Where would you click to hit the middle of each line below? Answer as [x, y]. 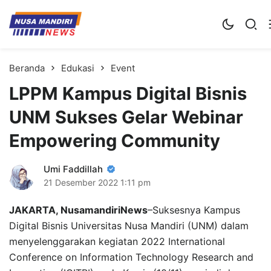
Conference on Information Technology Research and [131, 257]
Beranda [27, 68]
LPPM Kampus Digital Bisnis [128, 93]
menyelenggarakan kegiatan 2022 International [117, 241]
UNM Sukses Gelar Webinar [126, 117]
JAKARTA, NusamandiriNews [78, 210]
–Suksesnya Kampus [194, 210]
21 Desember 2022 [81, 182]
